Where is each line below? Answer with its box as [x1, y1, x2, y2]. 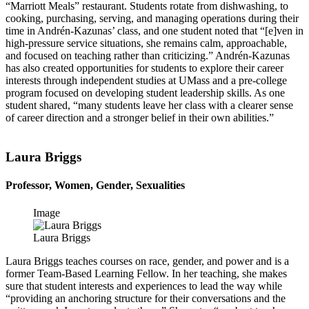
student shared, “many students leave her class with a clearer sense [6, 99, 293, 112]
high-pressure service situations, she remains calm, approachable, [6, 37, 287, 50]
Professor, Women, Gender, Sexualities [6, 179, 185, 192]
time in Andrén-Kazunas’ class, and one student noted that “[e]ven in [6, 25, 303, 37]
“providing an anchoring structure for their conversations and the [6, 292, 286, 304]
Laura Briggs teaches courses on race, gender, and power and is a [6, 255, 289, 267]
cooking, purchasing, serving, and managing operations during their [6, 12, 299, 25]
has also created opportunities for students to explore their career [6, 62, 283, 74]
